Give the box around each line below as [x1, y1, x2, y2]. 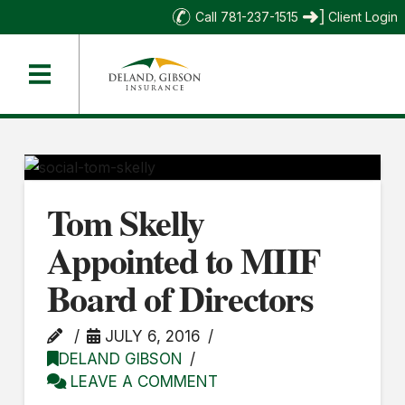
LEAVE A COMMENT [65, 372, 218, 391]
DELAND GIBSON [58, 349, 183, 369]
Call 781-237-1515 [195, 9, 298, 24]
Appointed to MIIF [46, 233, 321, 287]
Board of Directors [46, 271, 314, 325]
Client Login [328, 9, 398, 24]
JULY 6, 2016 [100, 326, 202, 346]
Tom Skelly [46, 195, 204, 250]
